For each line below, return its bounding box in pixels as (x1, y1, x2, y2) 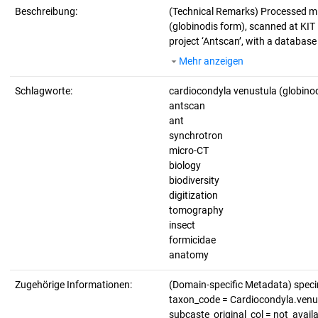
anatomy (169, 249, 209, 261)
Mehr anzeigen (179, 55, 243, 67)
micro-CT (169, 145, 209, 156)
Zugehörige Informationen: (15, 279, 132, 290)
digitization (169, 190, 218, 201)
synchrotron (169, 130, 223, 141)
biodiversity (169, 175, 219, 186)
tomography (169, 204, 224, 216)
